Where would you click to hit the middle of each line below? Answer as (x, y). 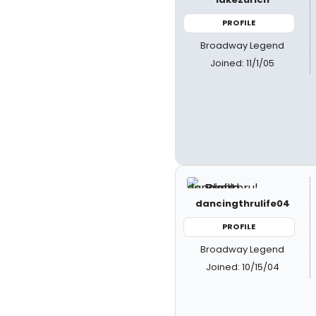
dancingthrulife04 (242, 203)
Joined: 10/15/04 (242, 267)
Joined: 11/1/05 (243, 63)
